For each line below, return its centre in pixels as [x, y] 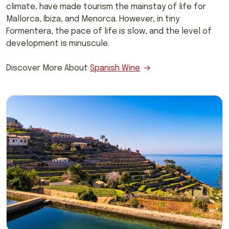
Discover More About [48, 68]
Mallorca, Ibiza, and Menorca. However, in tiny [93, 19]
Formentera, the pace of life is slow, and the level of [109, 31]
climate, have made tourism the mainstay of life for [106, 7]
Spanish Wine [115, 68]
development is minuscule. [58, 43]
